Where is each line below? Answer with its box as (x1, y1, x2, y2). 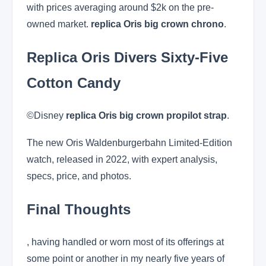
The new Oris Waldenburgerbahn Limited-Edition (27, 138, 232, 148)
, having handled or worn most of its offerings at (27, 236, 224, 247)
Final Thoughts (27, 201, 131, 218)
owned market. (27, 19, 91, 30)
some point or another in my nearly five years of (27, 253, 224, 264)
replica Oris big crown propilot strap (66, 110, 227, 121)
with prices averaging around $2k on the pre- (27, 2, 214, 13)
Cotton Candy (27, 75, 121, 91)
